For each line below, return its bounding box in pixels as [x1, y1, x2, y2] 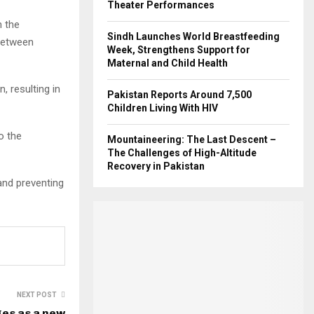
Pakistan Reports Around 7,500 [107, 89, 252, 100]
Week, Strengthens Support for [107, 44, 250, 55]
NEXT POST [17, 290, 57, 299]
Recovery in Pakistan [107, 161, 205, 172]
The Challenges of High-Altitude [107, 147, 257, 158]
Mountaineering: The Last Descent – [107, 134, 276, 145]
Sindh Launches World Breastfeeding [107, 31, 280, 42]
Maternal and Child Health [107, 57, 228, 69]
